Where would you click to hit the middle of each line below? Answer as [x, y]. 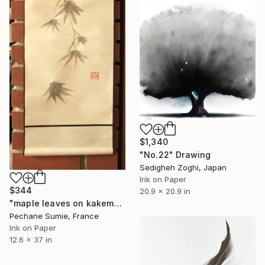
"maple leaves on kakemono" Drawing [118, 203]
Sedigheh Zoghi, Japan [183, 167]
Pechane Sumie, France [54, 216]
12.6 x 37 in [31, 240]
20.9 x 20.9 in [165, 191]
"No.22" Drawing [175, 154]
